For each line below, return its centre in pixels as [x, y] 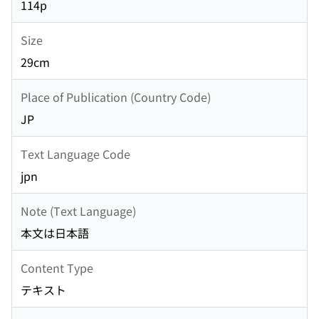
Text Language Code [75, 153]
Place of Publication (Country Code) [116, 96]
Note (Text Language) [78, 210]
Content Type [57, 267]
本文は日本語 [55, 233]
